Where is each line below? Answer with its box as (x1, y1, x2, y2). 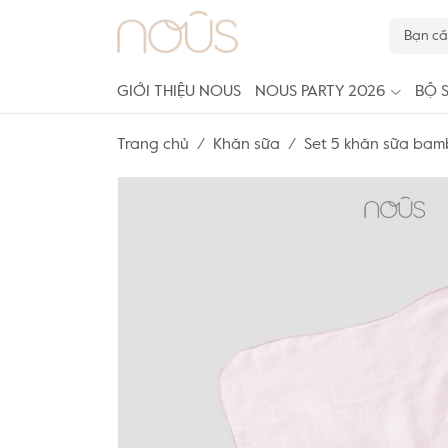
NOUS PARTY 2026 (255, 84, 386, 100)
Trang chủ (117, 137, 189, 153)
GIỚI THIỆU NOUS (117, 84, 241, 100)
